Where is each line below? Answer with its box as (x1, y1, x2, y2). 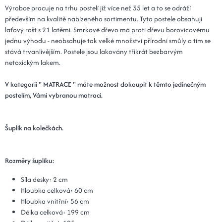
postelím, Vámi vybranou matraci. (5, 90, 103, 100)
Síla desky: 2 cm (21, 174, 68, 184)
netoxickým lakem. (5, 57, 60, 67)
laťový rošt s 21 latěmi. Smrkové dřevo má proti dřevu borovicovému (5, 24, 210, 35)
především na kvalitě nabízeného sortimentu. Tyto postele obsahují (5, 13, 202, 24)
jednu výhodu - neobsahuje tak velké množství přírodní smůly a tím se (5, 35, 211, 46)
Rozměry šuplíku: (5, 155, 55, 166)
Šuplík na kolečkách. (5, 122, 63, 133)
